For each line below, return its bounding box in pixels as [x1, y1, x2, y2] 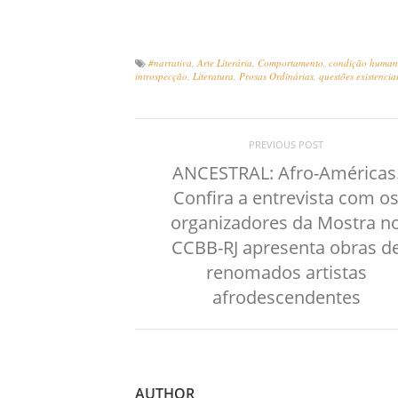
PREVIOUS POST [249, 138, 323, 151]
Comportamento [258, 56, 323, 69]
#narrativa [148, 56, 192, 69]
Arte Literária [197, 56, 252, 69]
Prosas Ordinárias [239, 69, 314, 83]
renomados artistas [205, 260, 367, 284]
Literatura [193, 69, 234, 83]
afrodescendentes [211, 285, 361, 309]
